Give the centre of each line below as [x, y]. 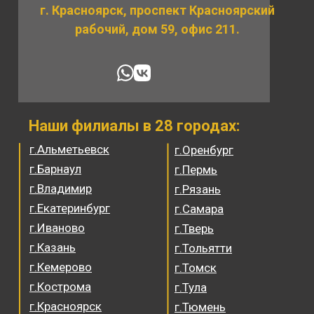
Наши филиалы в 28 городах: [134, 126]
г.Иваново [57, 228]
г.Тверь [194, 228]
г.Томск [196, 268]
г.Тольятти [203, 248]
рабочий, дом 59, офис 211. [157, 29]
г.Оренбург [204, 150]
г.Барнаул [55, 169]
